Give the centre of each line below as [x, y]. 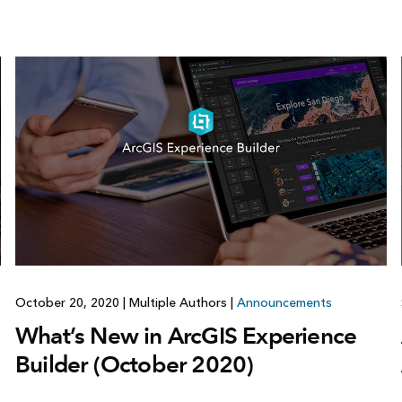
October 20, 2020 [69, 303]
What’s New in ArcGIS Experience [186, 336]
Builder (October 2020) [134, 365]
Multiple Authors [178, 303]
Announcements [284, 303]
